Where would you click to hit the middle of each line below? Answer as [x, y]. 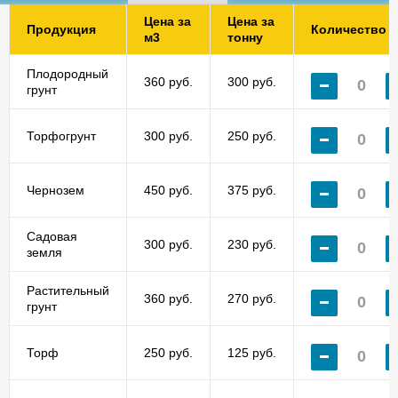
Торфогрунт [61, 135]
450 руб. [168, 190]
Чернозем [56, 190]
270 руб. [252, 298]
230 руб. [252, 244]
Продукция [61, 29]
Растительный [68, 290]
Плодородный [68, 73]
